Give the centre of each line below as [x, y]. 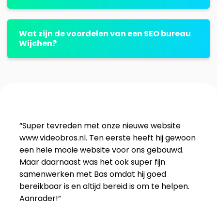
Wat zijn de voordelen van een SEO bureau [105, 33]
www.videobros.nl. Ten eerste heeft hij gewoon [108, 138]
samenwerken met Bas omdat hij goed [93, 174]
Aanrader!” [40, 199]
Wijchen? [38, 43]
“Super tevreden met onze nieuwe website [100, 126]
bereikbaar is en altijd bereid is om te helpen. [104, 186]
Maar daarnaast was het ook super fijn [92, 162]
